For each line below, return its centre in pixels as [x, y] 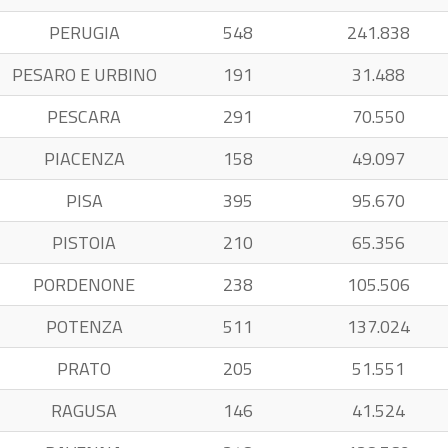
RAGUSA [84, 410]
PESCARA [84, 116]
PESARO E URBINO [84, 74]
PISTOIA [84, 242]
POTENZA [84, 326]
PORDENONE [84, 284]
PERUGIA [84, 32]
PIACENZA [84, 158]
